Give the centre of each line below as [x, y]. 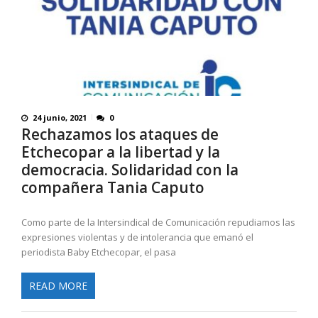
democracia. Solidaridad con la [130, 170]
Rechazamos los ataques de [120, 135]
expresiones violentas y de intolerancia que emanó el [137, 237]
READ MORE [58, 285]
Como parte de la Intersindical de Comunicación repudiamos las [158, 223]
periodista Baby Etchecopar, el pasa [99, 252]
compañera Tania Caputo [113, 188]
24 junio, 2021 [60, 117]
